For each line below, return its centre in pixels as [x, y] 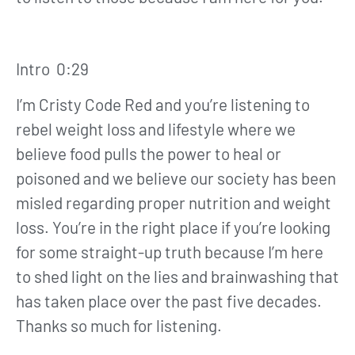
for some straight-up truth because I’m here [170, 252]
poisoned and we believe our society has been [176, 178]
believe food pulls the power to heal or [149, 154]
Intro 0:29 [55, 69]
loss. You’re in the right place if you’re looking [173, 227]
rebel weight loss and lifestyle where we [156, 129]
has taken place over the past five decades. [169, 301]
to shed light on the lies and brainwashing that [177, 277]
